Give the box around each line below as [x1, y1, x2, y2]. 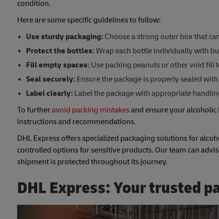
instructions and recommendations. [17, 117, 136, 127]
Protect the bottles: [25, 46, 94, 56]
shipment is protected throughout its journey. [17, 157, 168, 167]
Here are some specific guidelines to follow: [17, 15, 161, 25]
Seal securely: [25, 74, 75, 85]
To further [17, 105, 52, 115]
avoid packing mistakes [52, 105, 130, 115]
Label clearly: [25, 88, 73, 99]
